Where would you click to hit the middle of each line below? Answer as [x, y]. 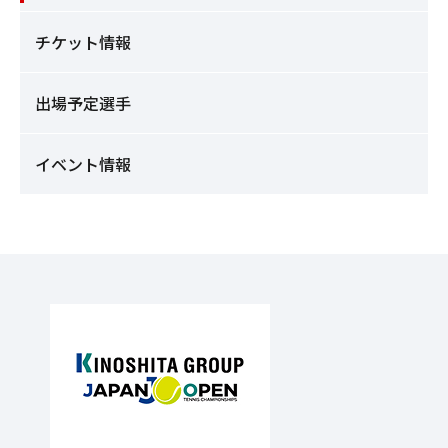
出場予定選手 [83, 102]
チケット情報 [83, 41]
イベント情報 [83, 163]
